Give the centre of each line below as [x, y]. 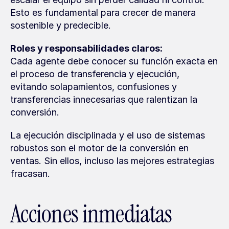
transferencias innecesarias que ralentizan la [104, 99]
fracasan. [30, 174]
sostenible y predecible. [61, 25]
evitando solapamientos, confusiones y [94, 87]
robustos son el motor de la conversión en [99, 148]
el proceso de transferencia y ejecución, [95, 74]
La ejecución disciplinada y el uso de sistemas [108, 135]
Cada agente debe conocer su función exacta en [114, 61]
